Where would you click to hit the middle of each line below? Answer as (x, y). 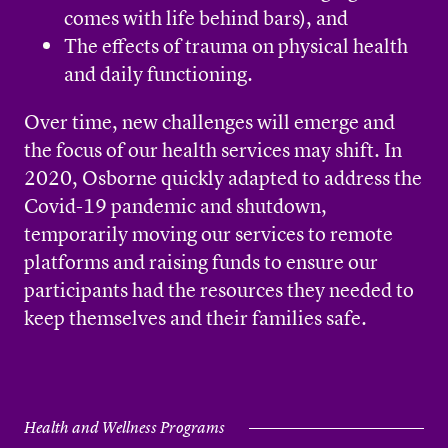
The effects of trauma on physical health (236, 45)
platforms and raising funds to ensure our (201, 261)
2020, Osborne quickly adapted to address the (223, 177)
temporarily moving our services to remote (208, 233)
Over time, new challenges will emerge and (209, 121)
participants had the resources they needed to (219, 289)
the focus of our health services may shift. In (213, 149)
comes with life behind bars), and (206, 17)
